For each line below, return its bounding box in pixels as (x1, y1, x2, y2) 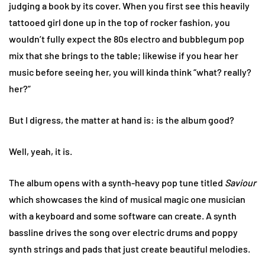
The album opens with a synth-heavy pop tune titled (9, 176, 225, 188)
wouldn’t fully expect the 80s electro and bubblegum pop (9, 33, 244, 44)
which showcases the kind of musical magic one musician (9, 193, 245, 205)
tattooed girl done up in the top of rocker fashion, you (9, 16, 230, 28)
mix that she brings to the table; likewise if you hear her (9, 49, 238, 61)
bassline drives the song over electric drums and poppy (9, 226, 238, 238)
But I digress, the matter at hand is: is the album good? (9, 114, 234, 125)
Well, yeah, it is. (9, 145, 72, 157)
